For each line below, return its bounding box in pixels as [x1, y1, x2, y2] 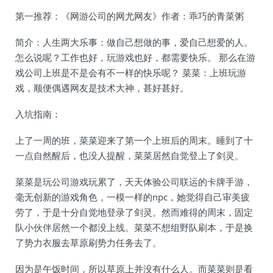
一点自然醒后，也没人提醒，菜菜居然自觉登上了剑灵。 [15, 149, 244, 161]
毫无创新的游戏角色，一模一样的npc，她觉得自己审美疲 [15, 191, 250, 203]
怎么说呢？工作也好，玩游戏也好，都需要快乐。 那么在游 [15, 51, 255, 63]
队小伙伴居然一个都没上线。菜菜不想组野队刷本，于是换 [15, 221, 253, 233]
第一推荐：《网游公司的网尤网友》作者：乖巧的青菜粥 [15, 10, 244, 22]
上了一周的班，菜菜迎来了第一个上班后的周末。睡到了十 [15, 134, 253, 146]
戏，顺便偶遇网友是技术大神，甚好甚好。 [15, 82, 189, 94]
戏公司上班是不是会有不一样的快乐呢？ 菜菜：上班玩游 [15, 66, 246, 79]
